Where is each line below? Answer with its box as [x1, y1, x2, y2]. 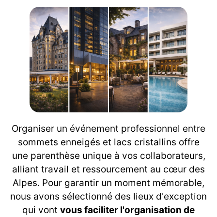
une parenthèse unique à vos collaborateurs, [12, 150, 205, 161]
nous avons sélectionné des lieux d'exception [10, 190, 207, 202]
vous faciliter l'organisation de [60, 204, 195, 216]
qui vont [22, 204, 60, 216]
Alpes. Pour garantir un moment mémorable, [13, 177, 204, 188]
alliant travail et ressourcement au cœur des [12, 163, 205, 175]
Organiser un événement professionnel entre [12, 123, 205, 134]
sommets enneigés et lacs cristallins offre [17, 136, 200, 148]
